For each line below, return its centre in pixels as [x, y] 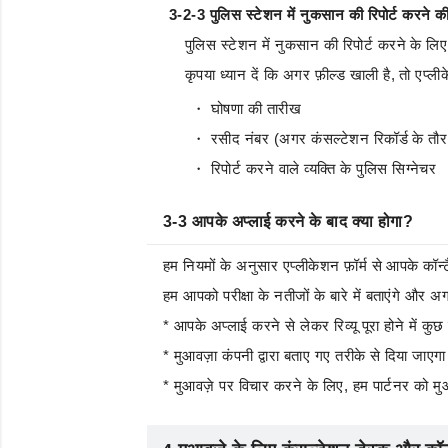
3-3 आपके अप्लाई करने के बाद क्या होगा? [288, 221]
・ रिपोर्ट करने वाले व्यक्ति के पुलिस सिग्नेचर [314, 168]
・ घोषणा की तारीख [246, 108]
